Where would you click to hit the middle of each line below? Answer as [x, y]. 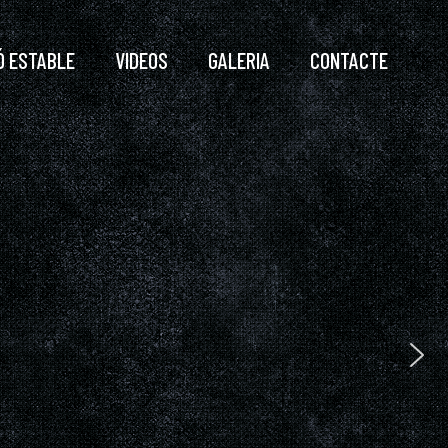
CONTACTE [349, 60]
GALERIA [239, 60]
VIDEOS [141, 60]
